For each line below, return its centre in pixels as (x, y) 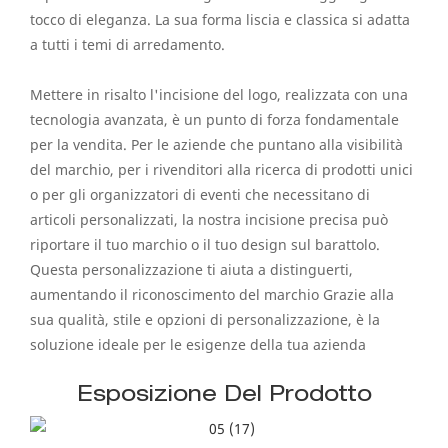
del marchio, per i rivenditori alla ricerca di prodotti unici (221, 169)
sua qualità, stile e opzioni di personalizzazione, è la (205, 319)
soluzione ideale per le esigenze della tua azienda (200, 344)
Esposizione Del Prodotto (224, 395)
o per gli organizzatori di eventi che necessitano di (200, 194)
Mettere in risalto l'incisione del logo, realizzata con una (219, 94)
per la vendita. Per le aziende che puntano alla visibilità (216, 144)
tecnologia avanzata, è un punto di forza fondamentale (214, 119)
